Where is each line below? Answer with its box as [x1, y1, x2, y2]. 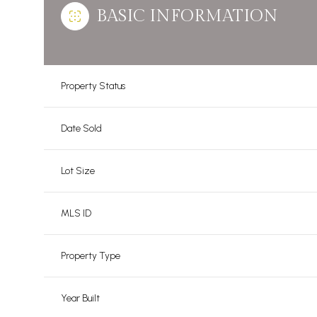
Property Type [61, 250, 120, 262]
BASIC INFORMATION [96, 6, 278, 26]
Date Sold [61, 122, 102, 134]
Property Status [61, 80, 125, 92]
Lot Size [61, 165, 95, 177]
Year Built [61, 292, 100, 304]
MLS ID [61, 207, 91, 219]
